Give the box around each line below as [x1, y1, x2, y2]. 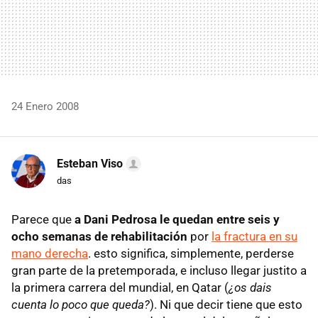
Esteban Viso [57, 157, 123, 170]
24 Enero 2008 [11, 100, 79, 113]
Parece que [11, 212, 75, 226]
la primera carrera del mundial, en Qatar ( [11, 280, 229, 295]
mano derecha [11, 246, 88, 261]
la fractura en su [212, 229, 297, 243]
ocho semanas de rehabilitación [11, 229, 187, 243]
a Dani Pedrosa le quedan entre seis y [75, 212, 280, 226]
